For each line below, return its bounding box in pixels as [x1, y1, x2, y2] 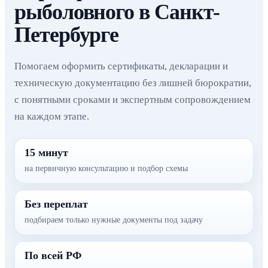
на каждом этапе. [14, 111, 89, 122]
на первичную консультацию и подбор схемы [25, 164, 188, 173]
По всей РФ [25, 249, 81, 261]
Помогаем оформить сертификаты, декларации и [14, 60, 228, 72]
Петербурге [14, 23, 119, 47]
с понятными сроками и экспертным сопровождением [14, 94, 251, 105]
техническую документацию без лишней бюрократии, [14, 77, 251, 89]
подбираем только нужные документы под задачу [25, 215, 203, 224]
